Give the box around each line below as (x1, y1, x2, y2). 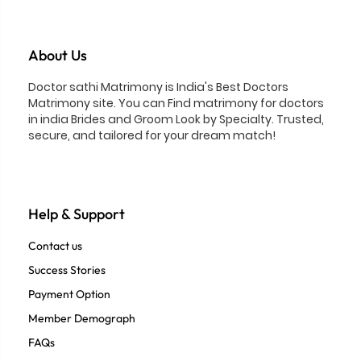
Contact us (28, 239, 82, 254)
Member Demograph (28, 311, 135, 326)
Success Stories (28, 263, 106, 278)
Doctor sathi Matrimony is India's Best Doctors (28, 79, 288, 96)
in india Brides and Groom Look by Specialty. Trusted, (28, 111, 324, 128)
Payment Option (28, 287, 110, 302)
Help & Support (28, 205, 125, 224)
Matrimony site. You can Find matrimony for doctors (28, 95, 324, 112)
